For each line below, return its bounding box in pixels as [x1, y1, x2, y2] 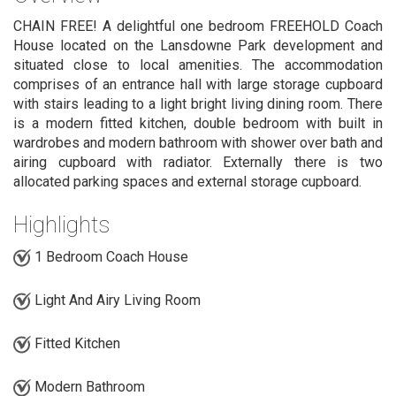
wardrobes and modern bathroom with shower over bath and [13, 134, 383, 152]
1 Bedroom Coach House [31, 248, 188, 266]
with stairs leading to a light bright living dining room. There [13, 95, 383, 113]
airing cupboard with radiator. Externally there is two [13, 154, 383, 171]
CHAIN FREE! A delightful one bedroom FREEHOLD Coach [13, 18, 383, 35]
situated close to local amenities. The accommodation [13, 57, 383, 74]
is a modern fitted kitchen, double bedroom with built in [13, 115, 383, 133]
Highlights [13, 211, 110, 239]
